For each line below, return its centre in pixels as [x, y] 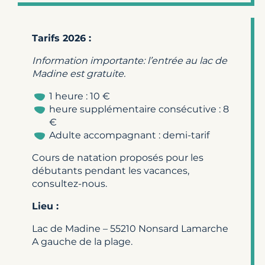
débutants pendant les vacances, [111, 170]
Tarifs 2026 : [63, 38]
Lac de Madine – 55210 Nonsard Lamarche [130, 228]
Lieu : [45, 206]
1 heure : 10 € [79, 96]
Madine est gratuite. [79, 73]
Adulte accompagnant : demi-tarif [129, 135]
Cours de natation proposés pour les [118, 157]
